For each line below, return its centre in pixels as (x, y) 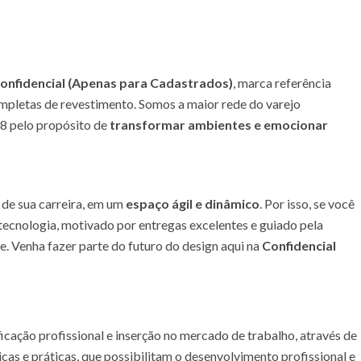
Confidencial (299, 245)
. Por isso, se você (307, 203)
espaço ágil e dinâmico (193, 203)
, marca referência (282, 83)
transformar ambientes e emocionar (219, 124)
